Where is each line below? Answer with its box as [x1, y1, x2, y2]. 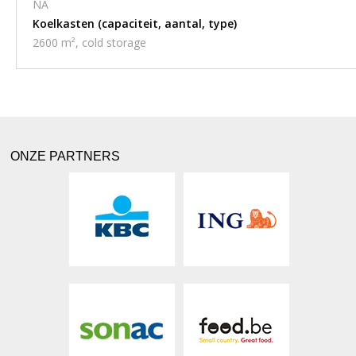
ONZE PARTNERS [10, 149, 121, 163]
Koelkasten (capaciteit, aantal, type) [33, 16, 237, 31]
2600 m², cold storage [33, 35, 146, 50]
